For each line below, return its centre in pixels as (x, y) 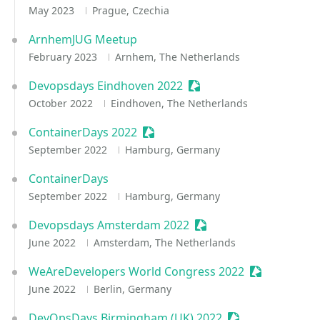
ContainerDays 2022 (83, 132)
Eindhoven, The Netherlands (179, 103)
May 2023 (53, 10)
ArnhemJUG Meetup (83, 39)
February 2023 (64, 57)
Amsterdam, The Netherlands (164, 242)
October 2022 (62, 103)
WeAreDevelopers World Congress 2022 (136, 271)
